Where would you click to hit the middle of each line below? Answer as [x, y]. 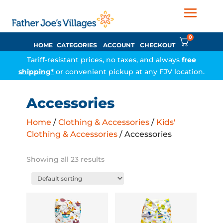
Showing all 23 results [65, 159]
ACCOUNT [119, 45]
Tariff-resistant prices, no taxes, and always [104, 60]
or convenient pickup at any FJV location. [129, 72]
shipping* [36, 72]
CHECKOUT [158, 45]
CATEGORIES [77, 45]
